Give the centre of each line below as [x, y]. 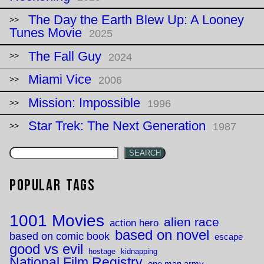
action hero [134, 223]
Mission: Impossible [84, 103]
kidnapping [139, 252]
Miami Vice [60, 80]
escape [229, 237]
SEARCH [145, 153]
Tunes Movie [46, 32]
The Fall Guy [65, 56]
